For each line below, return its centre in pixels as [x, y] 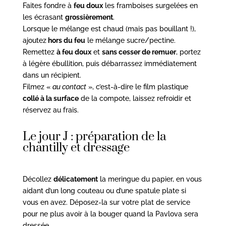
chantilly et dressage [76, 148]
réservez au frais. [50, 110]
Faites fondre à [48, 5]
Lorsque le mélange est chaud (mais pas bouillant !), [109, 29]
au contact [69, 87]
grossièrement [89, 17]
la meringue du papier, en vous [150, 179]
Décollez [38, 179]
